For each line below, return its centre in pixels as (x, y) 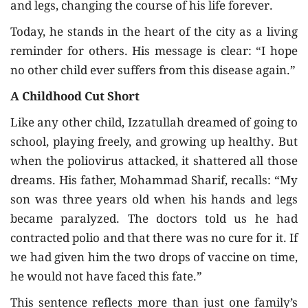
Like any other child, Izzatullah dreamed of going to (154, 124)
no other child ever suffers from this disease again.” (153, 71)
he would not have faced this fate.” (106, 278)
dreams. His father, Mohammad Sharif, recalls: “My (154, 181)
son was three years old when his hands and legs (154, 201)
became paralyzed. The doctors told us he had (154, 220)
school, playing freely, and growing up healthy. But (154, 143)
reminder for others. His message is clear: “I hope (154, 52)
